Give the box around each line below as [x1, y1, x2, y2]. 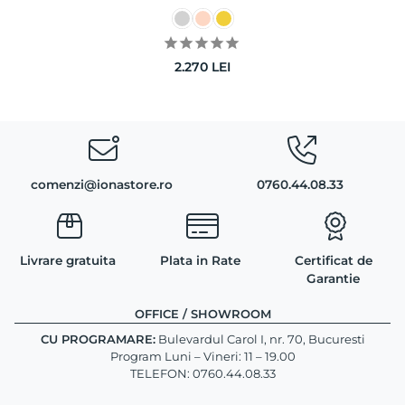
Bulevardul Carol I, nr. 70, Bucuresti [155, 331, 365, 346]
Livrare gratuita [20, 252, 117, 268]
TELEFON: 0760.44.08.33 [129, 365, 276, 381]
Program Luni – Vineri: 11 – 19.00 [109, 348, 296, 363]
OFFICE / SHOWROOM [134, 306, 271, 321]
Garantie [306, 270, 361, 286]
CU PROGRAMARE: [40, 331, 155, 346]
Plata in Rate [160, 252, 241, 268]
